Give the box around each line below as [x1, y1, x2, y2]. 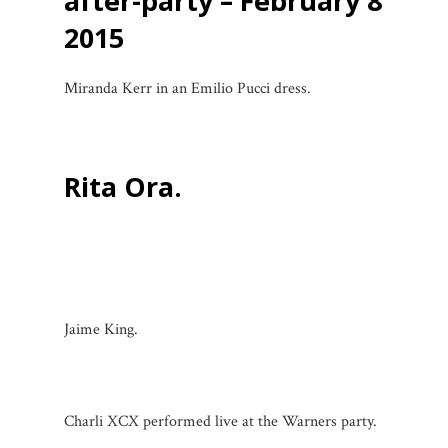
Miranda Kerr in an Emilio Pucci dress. [64, 77, 311, 99]
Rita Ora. [64, 167, 182, 205]
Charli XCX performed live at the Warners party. [64, 410, 377, 432]
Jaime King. [64, 318, 138, 340]
